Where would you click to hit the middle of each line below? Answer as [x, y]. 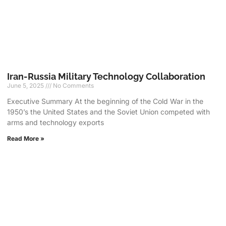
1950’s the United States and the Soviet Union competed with [109, 112]
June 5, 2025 [26, 86]
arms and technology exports [56, 123]
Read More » [26, 139]
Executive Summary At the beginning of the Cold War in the [105, 101]
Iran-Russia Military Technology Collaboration [106, 77]
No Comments [73, 86]
